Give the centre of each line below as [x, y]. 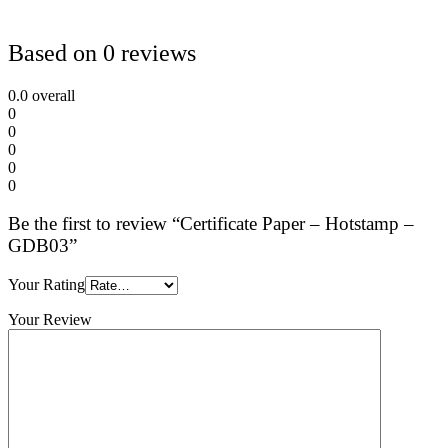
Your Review [50, 319]
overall [51, 95]
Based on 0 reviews [102, 52]
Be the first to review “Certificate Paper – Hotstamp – [211, 224]
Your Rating [46, 284]
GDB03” [42, 246]
